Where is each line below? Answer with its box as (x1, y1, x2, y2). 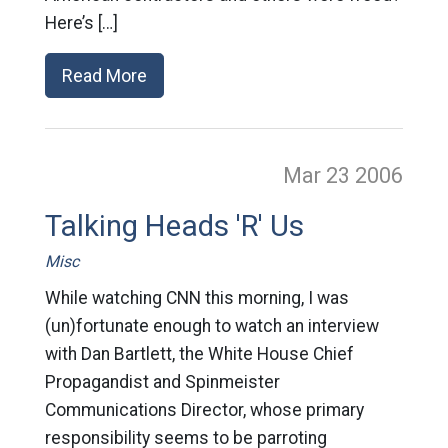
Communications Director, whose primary (44, 400, 364, 420)
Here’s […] (44, 13, 118, 33)
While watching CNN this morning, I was (44, 288, 349, 308)
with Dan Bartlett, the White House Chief (44, 344, 354, 364)
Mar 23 (283, 163, 356, 188)
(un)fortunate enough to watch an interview (44, 316, 379, 336)
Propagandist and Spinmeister (44, 372, 280, 392)
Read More (61, 65, 147, 86)
